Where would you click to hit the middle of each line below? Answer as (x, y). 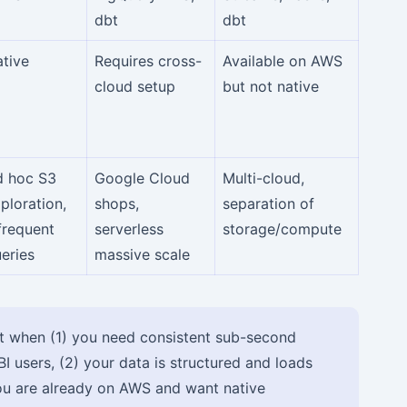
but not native (271, 86)
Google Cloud (142, 178)
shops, (117, 203)
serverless (129, 228)
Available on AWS (283, 60)
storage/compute (282, 228)
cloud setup (135, 86)
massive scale (142, 254)
